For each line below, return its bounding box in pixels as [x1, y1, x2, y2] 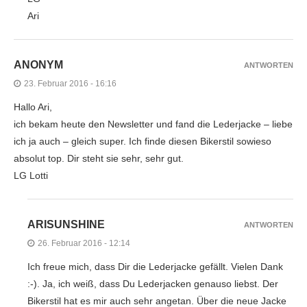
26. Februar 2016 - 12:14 [38, 238, 130, 248]
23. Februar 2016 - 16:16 [24, 78, 116, 88]
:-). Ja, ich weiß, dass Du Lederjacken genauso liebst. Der [27, 278, 278, 289]
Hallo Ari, [14, 101, 52, 112]
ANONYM [14, 58, 63, 71]
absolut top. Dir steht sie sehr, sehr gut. [14, 152, 184, 164]
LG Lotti [14, 169, 48, 181]
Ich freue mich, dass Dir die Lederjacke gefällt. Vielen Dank [27, 260, 283, 272]
